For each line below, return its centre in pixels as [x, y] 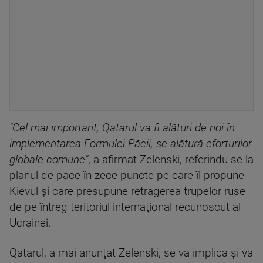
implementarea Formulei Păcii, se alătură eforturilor [131, 144]
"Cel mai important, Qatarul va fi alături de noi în [122, 128]
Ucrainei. [30, 223]
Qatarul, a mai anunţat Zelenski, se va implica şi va [131, 253]
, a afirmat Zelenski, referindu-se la [171, 159]
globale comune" [49, 159]
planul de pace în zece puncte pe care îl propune [127, 175]
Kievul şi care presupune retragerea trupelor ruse [127, 191]
